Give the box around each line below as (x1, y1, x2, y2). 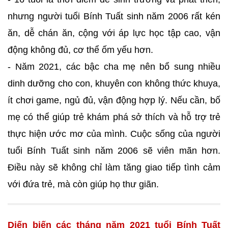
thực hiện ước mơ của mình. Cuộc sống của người (8, 129, 220, 139)
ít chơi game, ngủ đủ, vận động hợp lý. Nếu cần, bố (8, 95, 220, 105)
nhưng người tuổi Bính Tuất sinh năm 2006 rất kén (8, 11, 220, 21)
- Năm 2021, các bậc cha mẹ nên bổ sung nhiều (8, 62, 220, 72)
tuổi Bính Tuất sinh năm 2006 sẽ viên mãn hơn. (8, 146, 220, 156)
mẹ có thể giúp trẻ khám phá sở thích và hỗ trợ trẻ (8, 112, 220, 122)
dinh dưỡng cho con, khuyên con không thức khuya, (8, 78, 220, 89)
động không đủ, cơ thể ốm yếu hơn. (8, 45, 153, 55)
